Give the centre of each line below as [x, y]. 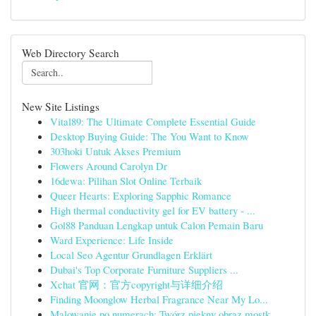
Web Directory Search [71, 53]
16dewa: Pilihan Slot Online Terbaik [126, 181]
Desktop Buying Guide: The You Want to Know [150, 136]
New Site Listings [61, 107]
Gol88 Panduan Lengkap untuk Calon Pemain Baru [157, 225]
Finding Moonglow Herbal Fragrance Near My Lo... [159, 299]
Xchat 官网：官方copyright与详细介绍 [136, 284]
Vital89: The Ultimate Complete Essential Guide [153, 121]
